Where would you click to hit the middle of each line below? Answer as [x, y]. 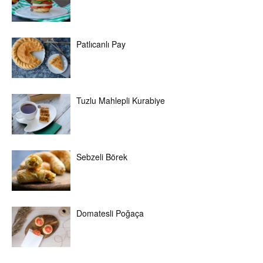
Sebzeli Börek [102, 157]
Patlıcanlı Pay [101, 44]
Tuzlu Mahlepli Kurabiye [121, 101]
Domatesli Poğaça [110, 213]
